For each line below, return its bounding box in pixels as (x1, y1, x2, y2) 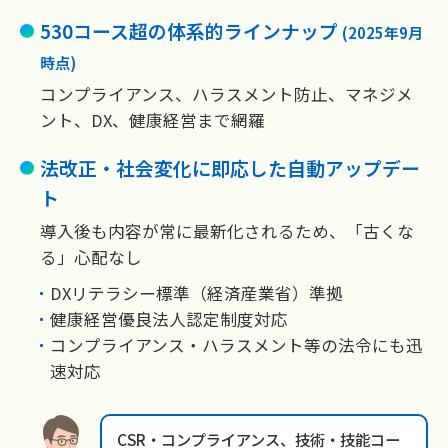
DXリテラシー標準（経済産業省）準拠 (49, 281, 343, 306)
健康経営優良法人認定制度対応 (49, 307, 288, 332)
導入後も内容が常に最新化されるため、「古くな (40, 219, 414, 244)
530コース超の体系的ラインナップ (40, 17, 342, 45)
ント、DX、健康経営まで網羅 (40, 108, 265, 133)
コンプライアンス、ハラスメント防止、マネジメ (40, 82, 413, 107)
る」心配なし (40, 245, 142, 270)
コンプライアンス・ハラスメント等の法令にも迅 (49, 333, 423, 358)
